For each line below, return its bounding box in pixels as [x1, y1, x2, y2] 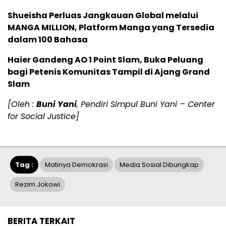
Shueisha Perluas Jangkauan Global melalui [8, 10, 198, 22]
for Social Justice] [8, 110, 79, 123]
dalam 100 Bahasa [8, 34, 88, 46]
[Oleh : [8, 98, 36, 110]
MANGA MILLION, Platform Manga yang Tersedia [8, 22, 214, 34]
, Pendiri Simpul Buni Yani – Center [77, 98, 215, 110]
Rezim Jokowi [15, 180, 60, 190]
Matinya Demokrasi [45, 160, 108, 170]
